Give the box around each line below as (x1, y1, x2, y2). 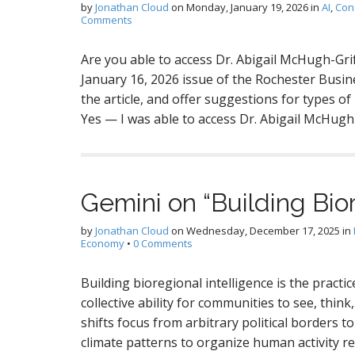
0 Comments (133, 236, 193, 250)
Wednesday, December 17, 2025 (186, 223, 340, 238)
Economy (81, 236, 124, 250)
